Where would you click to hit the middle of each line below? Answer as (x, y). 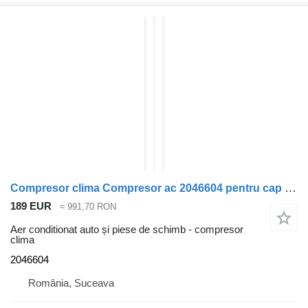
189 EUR (31, 206)
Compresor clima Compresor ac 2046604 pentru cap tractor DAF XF (290, 188)
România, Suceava (71, 283)
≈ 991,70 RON (88, 206)
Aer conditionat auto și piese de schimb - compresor (127, 230)
